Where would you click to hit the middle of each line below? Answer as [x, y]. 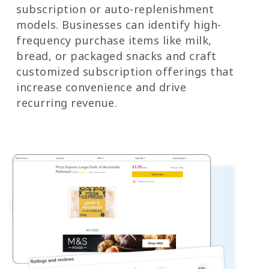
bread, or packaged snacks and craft [116, 56]
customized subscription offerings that [125, 71]
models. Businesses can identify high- [119, 24]
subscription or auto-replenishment [115, 9]
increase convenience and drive [101, 87]
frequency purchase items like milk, [114, 40]
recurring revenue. [67, 102]
